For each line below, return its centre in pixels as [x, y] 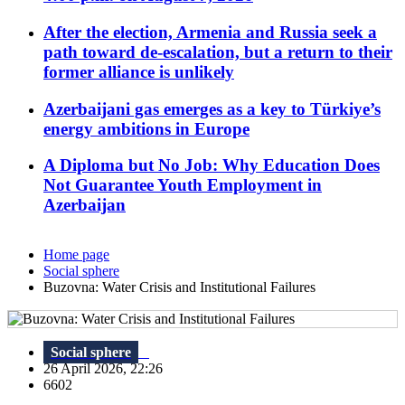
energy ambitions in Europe [146, 128]
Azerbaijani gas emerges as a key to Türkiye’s [212, 108]
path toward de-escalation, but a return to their [218, 52]
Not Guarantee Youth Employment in [183, 185]
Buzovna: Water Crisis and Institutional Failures [179, 287]
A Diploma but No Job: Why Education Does [212, 165]
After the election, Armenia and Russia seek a [210, 32]
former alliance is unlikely [139, 71]
